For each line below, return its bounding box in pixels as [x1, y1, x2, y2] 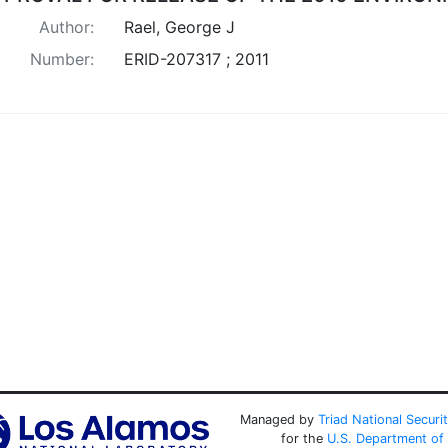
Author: [38, 16, 94, 37]
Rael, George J [123, 16, 235, 37]
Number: [29, 48, 94, 69]
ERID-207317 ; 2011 [123, 48, 269, 69]
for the [281, 430, 328, 446]
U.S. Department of [327, 430, 445, 446]
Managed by [239, 411, 318, 427]
